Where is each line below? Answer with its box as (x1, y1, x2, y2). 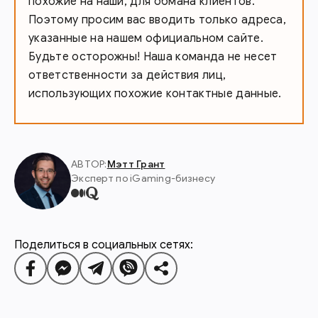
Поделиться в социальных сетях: (14, 237, 193, 252)
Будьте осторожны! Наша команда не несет (28, 49, 278, 64)
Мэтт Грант (106, 158, 165, 171)
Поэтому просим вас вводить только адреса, (28, 12, 287, 27)
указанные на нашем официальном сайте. (28, 31, 263, 45)
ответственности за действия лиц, (28, 67, 226, 82)
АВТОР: (71, 158, 107, 171)
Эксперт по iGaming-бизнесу (71, 172, 216, 185)
